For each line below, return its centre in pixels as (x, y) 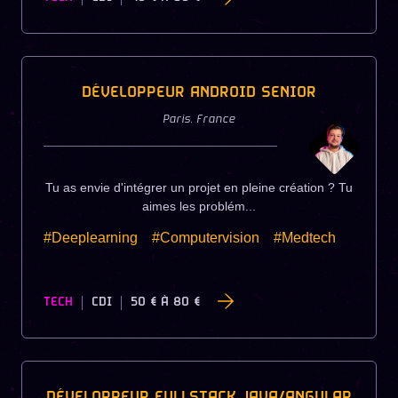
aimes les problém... (199, 207)
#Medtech (305, 238)
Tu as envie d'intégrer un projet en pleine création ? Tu (199, 188)
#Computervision (206, 238)
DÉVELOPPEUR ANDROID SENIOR (199, 93)
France (216, 120)
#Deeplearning (91, 238)
